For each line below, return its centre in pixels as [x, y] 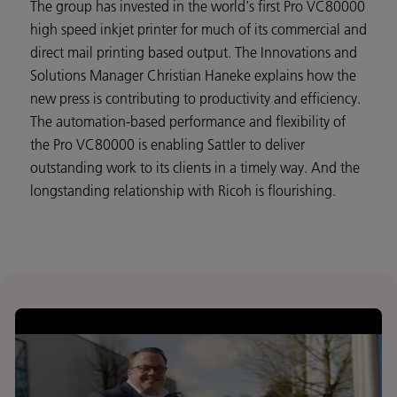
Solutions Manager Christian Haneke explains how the [193, 75]
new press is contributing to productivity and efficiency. [197, 98]
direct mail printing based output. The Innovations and [194, 52]
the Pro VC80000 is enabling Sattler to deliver [167, 144]
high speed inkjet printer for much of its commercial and [198, 29]
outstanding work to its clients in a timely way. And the [195, 167]
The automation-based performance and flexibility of [188, 121]
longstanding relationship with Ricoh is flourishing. [183, 190]
